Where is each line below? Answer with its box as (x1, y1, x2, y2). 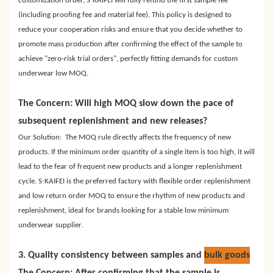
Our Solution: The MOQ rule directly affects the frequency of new (18, 133, 231, 142)
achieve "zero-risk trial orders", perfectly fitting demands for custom (18, 55, 238, 63)
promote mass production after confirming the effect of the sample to (18, 40, 243, 49)
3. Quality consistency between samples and (18, 250, 204, 261)
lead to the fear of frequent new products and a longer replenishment (18, 163, 242, 171)
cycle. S (18, 177, 42, 186)
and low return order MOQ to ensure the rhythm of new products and (18, 192, 245, 200)
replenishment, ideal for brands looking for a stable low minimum (18, 207, 229, 215)
